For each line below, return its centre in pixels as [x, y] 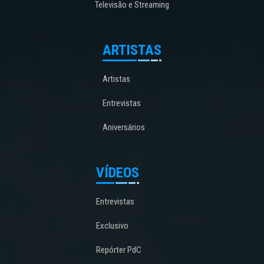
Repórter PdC [119, 250]
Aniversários [124, 127]
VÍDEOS [118, 172]
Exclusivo [112, 225]
